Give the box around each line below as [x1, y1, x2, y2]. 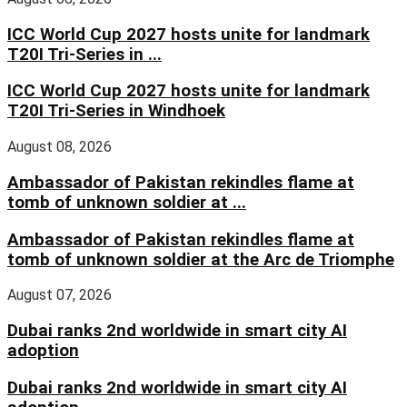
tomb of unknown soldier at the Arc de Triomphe [7, 249, 394, 270]
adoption [7, 341, 79, 362]
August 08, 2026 [7, 138, 112, 156]
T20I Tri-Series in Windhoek [7, 101, 225, 122]
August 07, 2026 [7, 286, 112, 304]
